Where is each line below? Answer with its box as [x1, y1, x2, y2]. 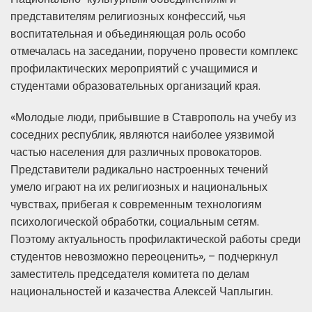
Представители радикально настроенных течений [10, 162, 268, 178]
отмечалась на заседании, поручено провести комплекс [10, 43, 298, 60]
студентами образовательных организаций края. [10, 78, 260, 95]
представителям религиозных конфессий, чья [10, 8, 246, 25]
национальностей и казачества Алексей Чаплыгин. [10, 283, 273, 300]
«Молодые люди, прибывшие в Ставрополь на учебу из [10, 109, 296, 126]
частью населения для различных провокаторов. [10, 144, 262, 161]
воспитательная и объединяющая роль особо [10, 26, 246, 42]
